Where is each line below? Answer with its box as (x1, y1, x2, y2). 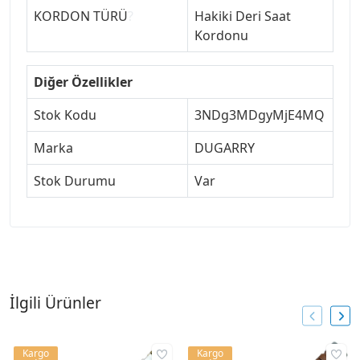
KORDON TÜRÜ (34, 7, 128, 26)
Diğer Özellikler (34, 73, 133, 92)
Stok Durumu (34, 172, 116, 190)
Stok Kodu (34, 106, 96, 125)
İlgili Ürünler (10, 292, 101, 314)
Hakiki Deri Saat (194, 7, 291, 26)
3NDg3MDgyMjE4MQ (194, 106, 325, 125)
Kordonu (194, 27, 248, 45)
